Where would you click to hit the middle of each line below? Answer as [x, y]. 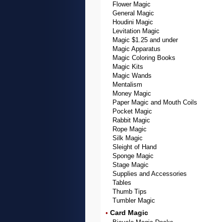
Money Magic [132, 93]
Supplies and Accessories [150, 174]
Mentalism [127, 84]
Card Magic [129, 213]
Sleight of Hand [135, 147]
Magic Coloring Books [144, 58]
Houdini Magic [133, 22]
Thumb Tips [130, 192]
